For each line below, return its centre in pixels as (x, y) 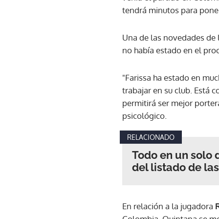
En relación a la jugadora (169, 206)
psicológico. (144, 115)
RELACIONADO (151, 137)
